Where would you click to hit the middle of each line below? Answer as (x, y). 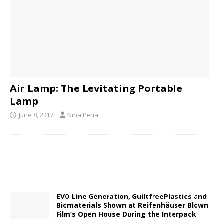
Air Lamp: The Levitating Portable (96, 88)
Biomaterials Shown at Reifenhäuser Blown (132, 205)
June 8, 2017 (36, 115)
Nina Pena (83, 115)
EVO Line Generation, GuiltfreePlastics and (131, 197)
